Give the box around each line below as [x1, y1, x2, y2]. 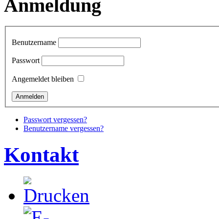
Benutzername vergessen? [23, 124, 104, 132]
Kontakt [4, 143, 79, 166]
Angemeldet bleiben [12, 74, 74, 83]
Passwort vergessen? [23, 115, 87, 124]
